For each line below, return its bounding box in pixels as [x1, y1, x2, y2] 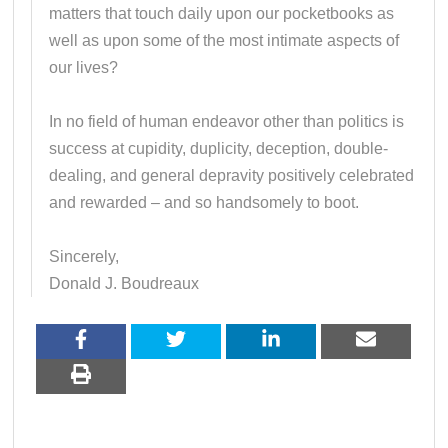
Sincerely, [49, 247, 120, 265]
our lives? [49, 58, 119, 76]
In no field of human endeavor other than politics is [49, 112, 405, 130]
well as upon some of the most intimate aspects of [49, 31, 400, 49]
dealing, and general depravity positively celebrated [49, 166, 415, 184]
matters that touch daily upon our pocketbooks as [49, 4, 395, 22]
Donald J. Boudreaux [49, 274, 200, 292]
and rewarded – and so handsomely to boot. [49, 193, 360, 211]
